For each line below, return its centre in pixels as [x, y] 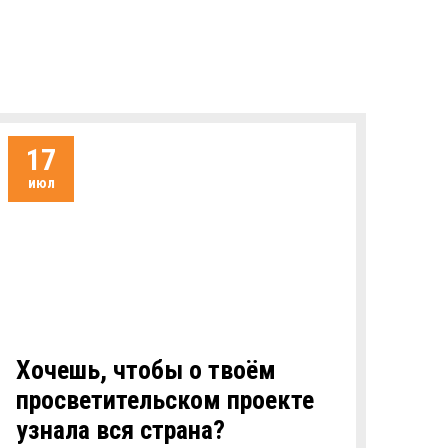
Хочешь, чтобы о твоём [146, 370]
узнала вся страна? [120, 430]
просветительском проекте [165, 400]
